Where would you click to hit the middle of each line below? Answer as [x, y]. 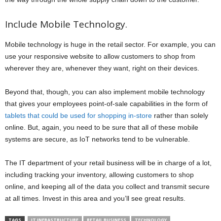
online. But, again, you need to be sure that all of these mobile [102, 127]
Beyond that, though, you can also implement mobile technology [105, 92]
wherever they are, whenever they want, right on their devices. [102, 68]
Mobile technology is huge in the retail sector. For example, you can [110, 44]
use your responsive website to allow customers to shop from [100, 56]
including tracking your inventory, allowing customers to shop [99, 174]
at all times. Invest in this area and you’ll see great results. [95, 198]
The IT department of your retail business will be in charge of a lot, [108, 163]
